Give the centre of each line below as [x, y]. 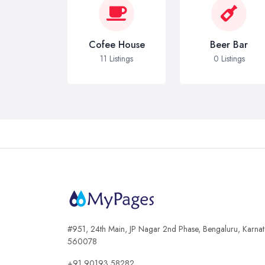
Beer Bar [229, 45]
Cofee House [117, 45]
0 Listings [229, 59]
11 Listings [117, 59]
